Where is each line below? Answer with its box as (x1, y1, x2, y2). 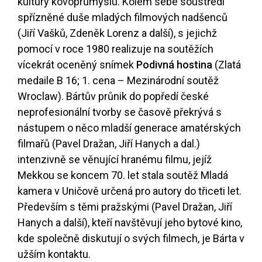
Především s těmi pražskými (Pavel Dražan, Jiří (18, 201, 232, 213)
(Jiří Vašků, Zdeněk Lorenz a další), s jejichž (18, 27, 217, 40)
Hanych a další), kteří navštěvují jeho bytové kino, (18, 216, 242, 229)
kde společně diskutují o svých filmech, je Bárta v (18, 232, 244, 245)
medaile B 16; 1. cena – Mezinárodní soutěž (18, 74, 219, 87)
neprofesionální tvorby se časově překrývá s (18, 106, 222, 119)
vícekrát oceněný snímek (18, 58, 136, 71)
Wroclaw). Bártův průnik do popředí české (18, 90, 209, 103)
